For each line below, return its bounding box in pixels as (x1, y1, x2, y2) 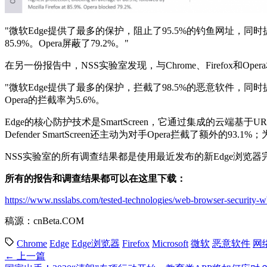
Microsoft (152, 238, 188, 249)
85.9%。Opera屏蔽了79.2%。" (5, 38, 129, 48)
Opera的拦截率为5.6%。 (5, 94, 105, 105)
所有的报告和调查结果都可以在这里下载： (5, 173, 186, 184)
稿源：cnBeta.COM (5, 215, 84, 226)
